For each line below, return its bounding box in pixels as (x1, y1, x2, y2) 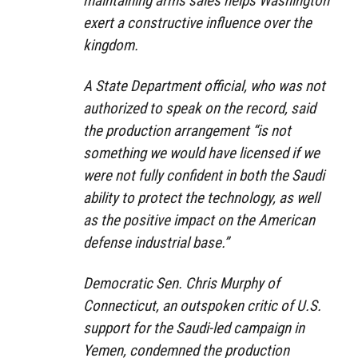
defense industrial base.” (83, 233, 229, 252)
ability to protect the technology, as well (83, 188, 320, 207)
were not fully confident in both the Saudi (83, 165, 324, 185)
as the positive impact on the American (83, 210, 315, 229)
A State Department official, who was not (83, 76, 325, 95)
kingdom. (83, 35, 138, 54)
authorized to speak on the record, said (83, 98, 316, 117)
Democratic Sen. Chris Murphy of (83, 273, 280, 292)
